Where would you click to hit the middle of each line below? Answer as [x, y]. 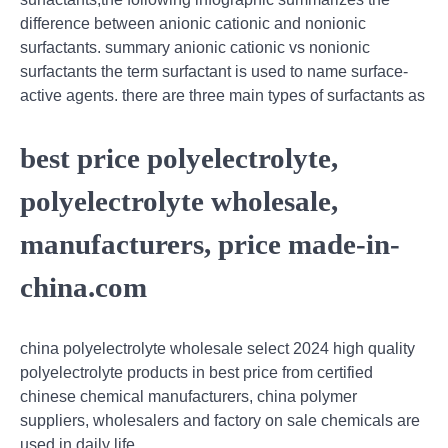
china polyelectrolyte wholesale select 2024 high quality [217, 349]
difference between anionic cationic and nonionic [193, 23]
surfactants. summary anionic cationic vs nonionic [195, 47]
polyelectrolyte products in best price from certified [196, 373]
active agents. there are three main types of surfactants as [222, 95]
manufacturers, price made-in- [210, 243]
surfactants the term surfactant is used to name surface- [214, 71]
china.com [83, 286]
